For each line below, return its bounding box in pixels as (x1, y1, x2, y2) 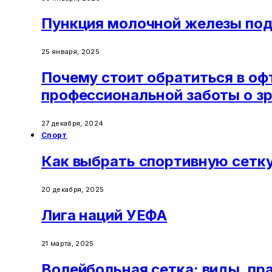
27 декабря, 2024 (41, 119, 104, 128)
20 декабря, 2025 (41, 185, 104, 194)
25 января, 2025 (41, 47, 100, 56)
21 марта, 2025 (41, 239, 94, 248)
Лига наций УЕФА (41, 206, 168, 224)
